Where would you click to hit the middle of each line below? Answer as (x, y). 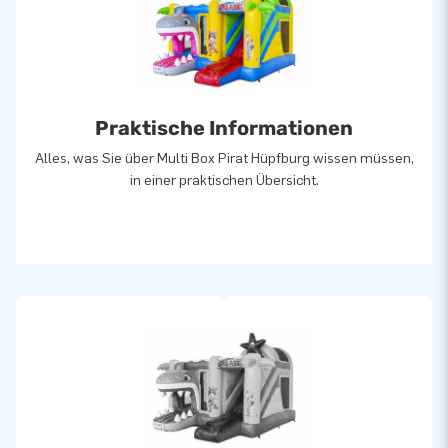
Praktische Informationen (224, 127)
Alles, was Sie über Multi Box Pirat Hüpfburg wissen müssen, (224, 158)
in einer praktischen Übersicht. (224, 180)
